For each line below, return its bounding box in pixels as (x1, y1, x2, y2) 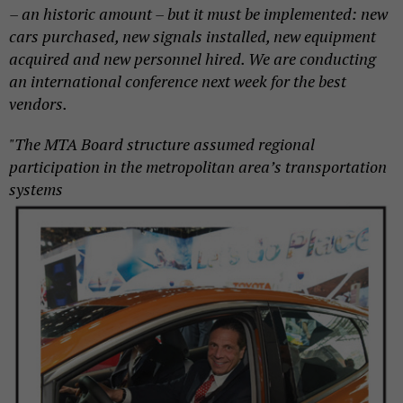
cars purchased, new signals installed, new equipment (9, 24, 376, 47)
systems (9, 177, 63, 200)
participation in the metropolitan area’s (9, 155, 285, 177)
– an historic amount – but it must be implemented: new (9, 2, 388, 24)
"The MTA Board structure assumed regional (9, 132, 315, 155)
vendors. (9, 92, 67, 114)
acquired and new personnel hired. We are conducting (9, 47, 376, 69)
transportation (285, 155, 387, 177)
